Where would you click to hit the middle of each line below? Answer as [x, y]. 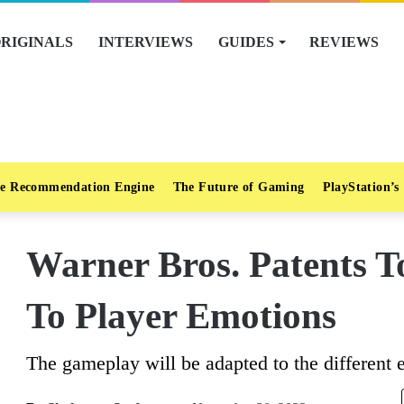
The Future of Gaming [239, 187]
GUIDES [246, 42]
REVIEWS [344, 42]
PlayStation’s [361, 187]
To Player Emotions [181, 316]
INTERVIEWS [146, 42]
